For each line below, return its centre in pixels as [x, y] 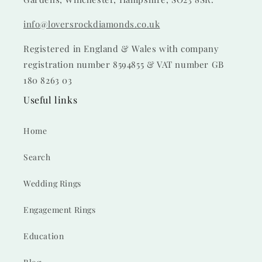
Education [44, 236]
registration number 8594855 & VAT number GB [124, 64]
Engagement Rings [60, 210]
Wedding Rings [52, 183]
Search [37, 157]
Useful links [51, 100]
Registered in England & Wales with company [121, 49]
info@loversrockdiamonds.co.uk [92, 24]
